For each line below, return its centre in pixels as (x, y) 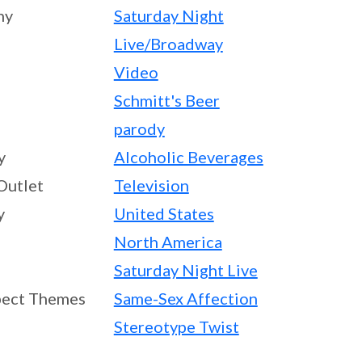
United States (164, 213)
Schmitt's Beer (166, 100)
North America (168, 242)
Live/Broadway (168, 44)
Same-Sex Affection (185, 298)
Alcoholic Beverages (188, 157)
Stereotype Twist (176, 326)
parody (139, 128)
